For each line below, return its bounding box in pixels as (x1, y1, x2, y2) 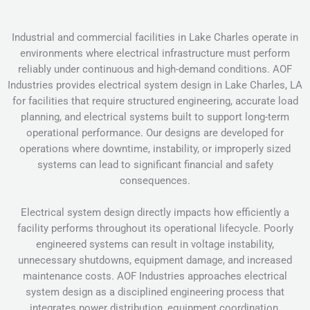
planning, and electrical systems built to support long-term (21, 111, 289, 123)
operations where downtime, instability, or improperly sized (19, 143, 291, 155)
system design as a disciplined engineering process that (26, 286, 284, 299)
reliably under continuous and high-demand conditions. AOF (18, 63, 292, 75)
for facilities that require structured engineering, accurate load (12, 95, 298, 107)
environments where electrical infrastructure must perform (20, 47, 290, 60)
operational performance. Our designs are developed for (26, 127, 284, 139)
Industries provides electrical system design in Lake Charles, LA (8, 79, 302, 91)
